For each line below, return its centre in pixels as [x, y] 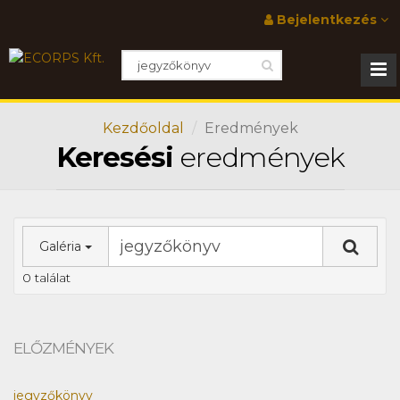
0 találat [46, 278]
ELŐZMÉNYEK [63, 348]
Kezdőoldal [143, 128]
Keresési [114, 157]
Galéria [62, 246]
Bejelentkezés [327, 20]
